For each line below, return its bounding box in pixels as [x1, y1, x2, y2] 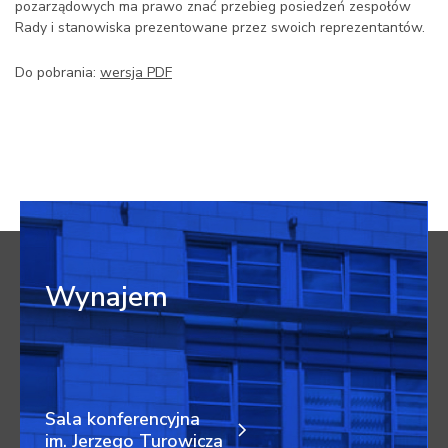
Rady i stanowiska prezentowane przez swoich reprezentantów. [15, 18, 425, 37]
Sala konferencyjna [45, 407, 200, 431]
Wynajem [45, 278, 168, 316]
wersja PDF [100, 63, 172, 82]
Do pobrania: [15, 63, 100, 82]
